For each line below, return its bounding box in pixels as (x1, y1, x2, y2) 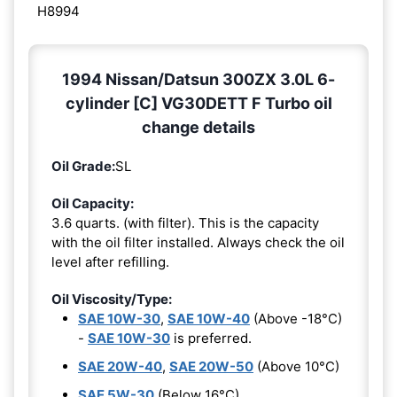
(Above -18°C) (250, 310, 342, 328)
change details (142, 118, 255, 137)
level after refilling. (51, 253, 169, 271)
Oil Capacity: (51, 195, 134, 213)
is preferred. (170, 330, 252, 347)
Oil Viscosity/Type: (51, 291, 172, 308)
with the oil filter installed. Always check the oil (51, 234, 345, 252)
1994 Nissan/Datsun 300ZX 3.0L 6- (62, 70, 335, 90)
